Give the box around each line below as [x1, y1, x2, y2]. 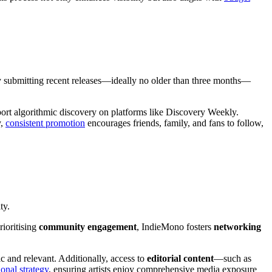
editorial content [147, 253, 214, 263]
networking [214, 221, 261, 232]
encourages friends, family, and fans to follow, [85, 117, 263, 128]
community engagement [39, 221, 137, 232]
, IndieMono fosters [137, 221, 214, 232]
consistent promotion [5, 117, 85, 128]
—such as [214, 253, 251, 263]
